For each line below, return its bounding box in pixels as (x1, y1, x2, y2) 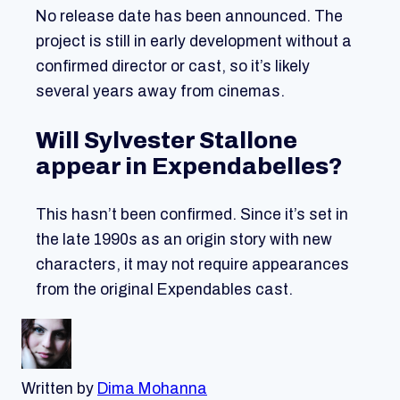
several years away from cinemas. (36, 83, 285, 101)
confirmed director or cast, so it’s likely (36, 58, 310, 76)
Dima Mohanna (97, 379, 207, 397)
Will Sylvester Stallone (36, 128, 297, 154)
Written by (21, 379, 94, 397)
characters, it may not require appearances (36, 256, 349, 274)
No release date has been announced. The (36, 8, 343, 26)
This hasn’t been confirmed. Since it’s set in (36, 206, 348, 224)
